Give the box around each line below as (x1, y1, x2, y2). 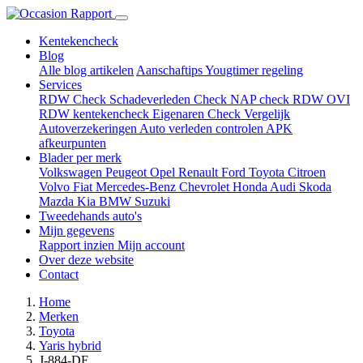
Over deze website (39, 253, 134, 267)
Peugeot (105, 165, 150, 179)
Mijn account (117, 238, 185, 252)
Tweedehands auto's (39, 209, 142, 223)
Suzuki (135, 194, 170, 208)
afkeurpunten (39, 136, 106, 150)
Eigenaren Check (152, 107, 244, 121)
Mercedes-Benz (96, 180, 179, 194)
